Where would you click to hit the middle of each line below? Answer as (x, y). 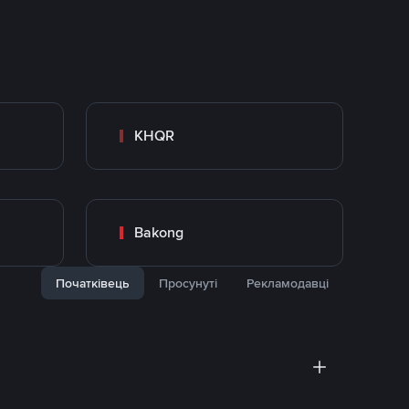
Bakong (159, 232)
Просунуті (188, 283)
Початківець (93, 283)
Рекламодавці (288, 283)
